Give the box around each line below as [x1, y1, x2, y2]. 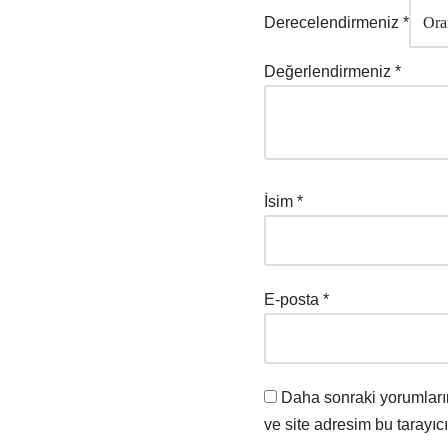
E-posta [264, 291, 323, 309]
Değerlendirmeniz [264, 63, 395, 81]
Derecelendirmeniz [264, 14, 403, 32]
